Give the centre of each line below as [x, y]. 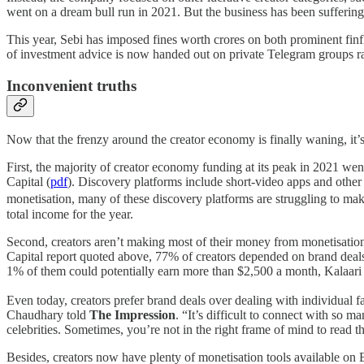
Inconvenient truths [71, 86]
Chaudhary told [48, 314]
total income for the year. [71, 214]
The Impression [132, 314]
